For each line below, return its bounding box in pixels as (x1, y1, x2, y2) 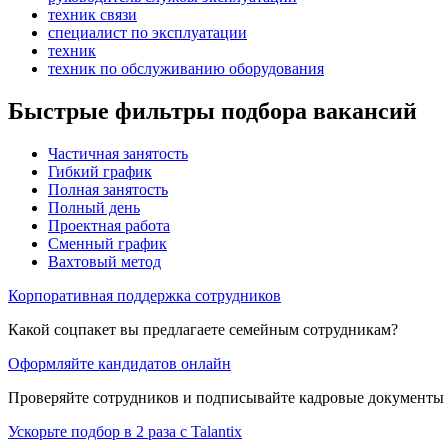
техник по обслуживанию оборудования (48, 59, 324, 77)
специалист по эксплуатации (48, 23, 247, 41)
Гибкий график (48, 162, 152, 180)
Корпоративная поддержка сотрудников (8, 286, 281, 304)
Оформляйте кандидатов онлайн (8, 354, 231, 372)
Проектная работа (48, 216, 170, 234)
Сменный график (48, 234, 167, 252)
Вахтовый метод (48, 252, 161, 270)
